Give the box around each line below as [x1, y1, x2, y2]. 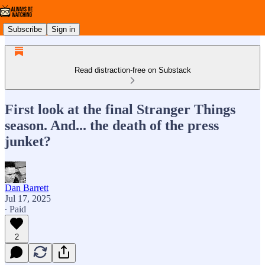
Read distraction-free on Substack [74, 66, 191, 75]
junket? [5, 133, 51, 149]
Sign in [51, 24, 75, 34]
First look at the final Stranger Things [5, 101, 235, 117]
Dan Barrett [5, 182, 49, 193]
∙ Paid [5, 203, 26, 214]
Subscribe [8, 24, 42, 34]
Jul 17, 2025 [5, 193, 51, 203]
